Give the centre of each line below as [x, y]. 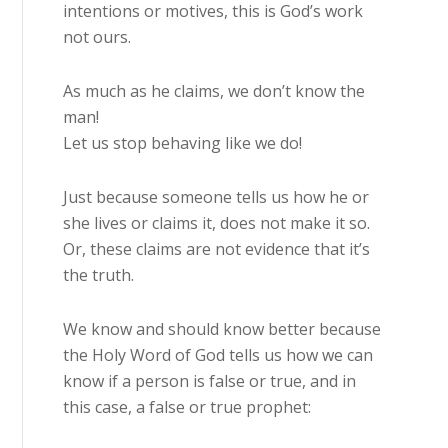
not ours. [97, 37]
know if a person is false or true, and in [210, 381]
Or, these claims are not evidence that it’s [217, 249]
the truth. [99, 275]
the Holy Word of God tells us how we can [218, 355]
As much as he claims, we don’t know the [214, 91]
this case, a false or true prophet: [187, 407]
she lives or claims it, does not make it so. [217, 223]
